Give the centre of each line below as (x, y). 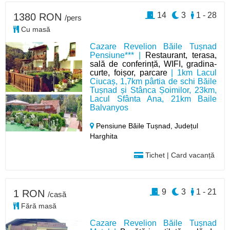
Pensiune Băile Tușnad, (135, 126)
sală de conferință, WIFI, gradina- (153, 64)
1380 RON (39, 17)
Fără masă (38, 206)
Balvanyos (109, 107)
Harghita (104, 136)
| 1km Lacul (192, 72)
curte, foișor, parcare (129, 72)
